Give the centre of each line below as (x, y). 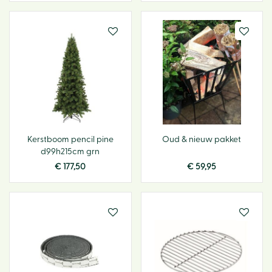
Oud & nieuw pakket (202, 139)
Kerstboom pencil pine (70, 139)
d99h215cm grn (70, 151)
